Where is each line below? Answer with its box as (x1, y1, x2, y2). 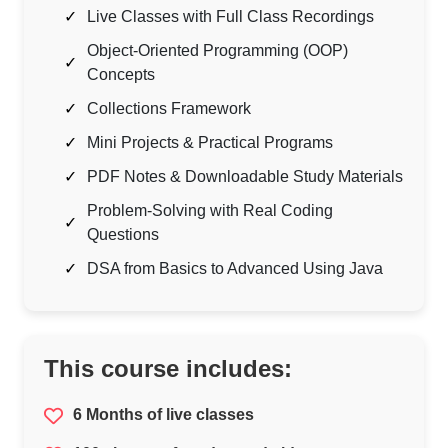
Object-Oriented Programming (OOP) (87, 42, 348, 60)
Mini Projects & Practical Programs (87, 134, 333, 152)
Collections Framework (87, 100, 251, 118)
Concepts (87, 66, 155, 84)
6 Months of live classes (73, 406, 254, 424)
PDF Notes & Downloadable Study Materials (87, 168, 403, 186)
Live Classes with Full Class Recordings (87, 8, 374, 26)
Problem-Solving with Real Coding (87, 202, 333, 220)
